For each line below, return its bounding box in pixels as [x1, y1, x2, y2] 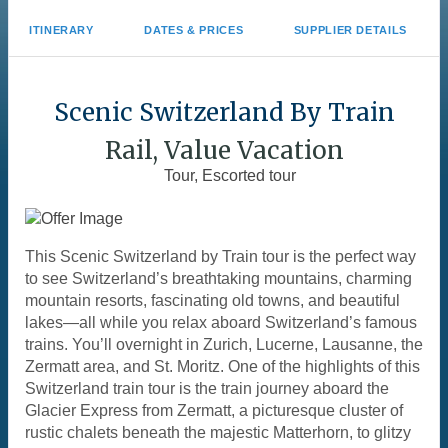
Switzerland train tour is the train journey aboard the [25, 380, 389, 397]
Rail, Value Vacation [104, 135, 344, 166]
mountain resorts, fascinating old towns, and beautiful [25, 292, 400, 309]
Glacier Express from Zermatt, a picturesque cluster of [25, 402, 403, 419]
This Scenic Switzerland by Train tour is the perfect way [25, 248, 416, 265]
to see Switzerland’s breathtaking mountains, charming [25, 270, 412, 287]
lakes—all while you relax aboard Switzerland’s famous [25, 314, 417, 331]
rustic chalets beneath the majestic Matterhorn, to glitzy [25, 424, 411, 441]
